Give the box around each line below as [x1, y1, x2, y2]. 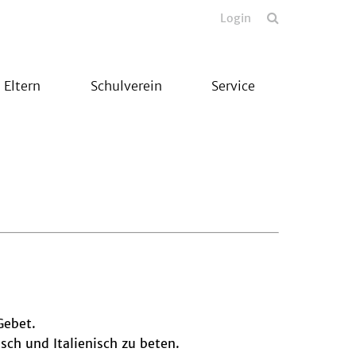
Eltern [3, 78, 41, 94]
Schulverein [90, 78, 162, 94]
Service [211, 78, 255, 94]
